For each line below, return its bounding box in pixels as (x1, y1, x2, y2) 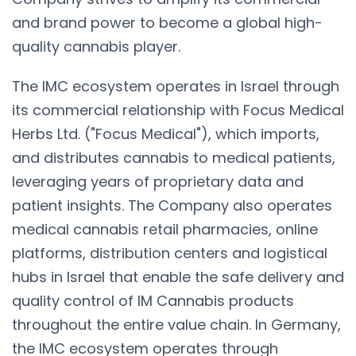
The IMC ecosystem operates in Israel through (12, 75, 339, 96)
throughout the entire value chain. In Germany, (12, 314, 341, 335)
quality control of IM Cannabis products (12, 290, 294, 311)
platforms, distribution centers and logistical (12, 242, 327, 263)
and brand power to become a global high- (12, 12, 323, 33)
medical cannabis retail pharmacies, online (12, 219, 318, 239)
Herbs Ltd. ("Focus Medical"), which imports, (12, 123, 319, 144)
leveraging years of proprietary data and (12, 171, 304, 192)
